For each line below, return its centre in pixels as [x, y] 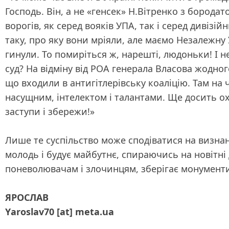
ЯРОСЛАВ [27, 197]
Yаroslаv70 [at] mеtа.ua [60, 212]
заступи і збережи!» [50, 111]
